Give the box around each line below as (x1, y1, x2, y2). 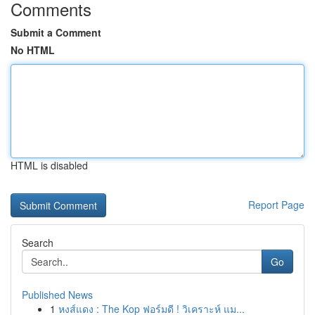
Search (22, 236, 53, 250)
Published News (22, 288, 93, 302)
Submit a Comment (11, 25, 101, 39)
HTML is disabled (11, 158, 88, 172)
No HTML (11, 43, 55, 57)
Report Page (248, 198, 304, 212)
